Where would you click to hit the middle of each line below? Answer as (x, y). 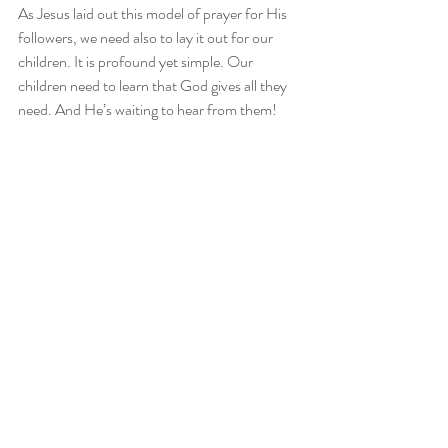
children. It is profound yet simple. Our (137, 61)
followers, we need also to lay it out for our (147, 37)
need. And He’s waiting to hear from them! (147, 109)
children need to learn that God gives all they (154, 85)
